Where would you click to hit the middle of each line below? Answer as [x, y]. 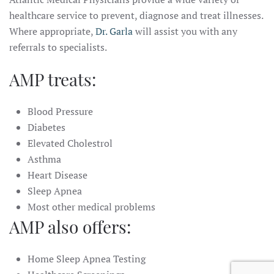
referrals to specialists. [58, 47]
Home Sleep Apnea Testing [87, 259]
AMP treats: [53, 79]
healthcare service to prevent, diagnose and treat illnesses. [136, 15]
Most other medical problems [91, 207]
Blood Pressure [60, 111]
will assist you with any [185, 31]
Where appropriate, [52, 31]
